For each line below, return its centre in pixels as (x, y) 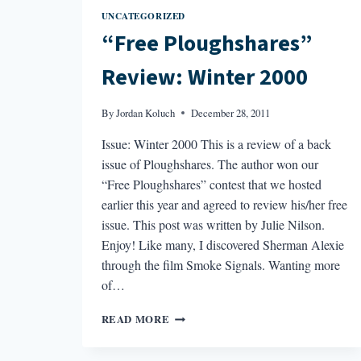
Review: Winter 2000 (204, 78)
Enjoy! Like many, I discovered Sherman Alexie (222, 245)
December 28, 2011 (230, 113)
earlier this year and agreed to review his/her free (224, 205)
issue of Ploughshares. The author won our (210, 164)
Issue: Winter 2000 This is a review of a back (216, 144)
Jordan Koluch (145, 113)
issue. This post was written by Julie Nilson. (213, 225)
